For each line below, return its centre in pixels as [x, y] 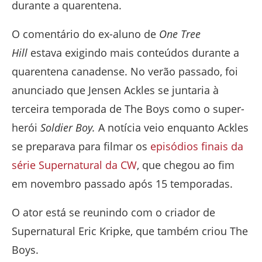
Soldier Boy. [69, 127]
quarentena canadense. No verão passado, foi [125, 71]
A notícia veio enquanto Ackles [173, 127]
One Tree [180, 34]
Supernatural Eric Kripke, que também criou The [130, 231]
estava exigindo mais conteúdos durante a [133, 52]
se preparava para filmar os [81, 146]
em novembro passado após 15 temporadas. [124, 183]
